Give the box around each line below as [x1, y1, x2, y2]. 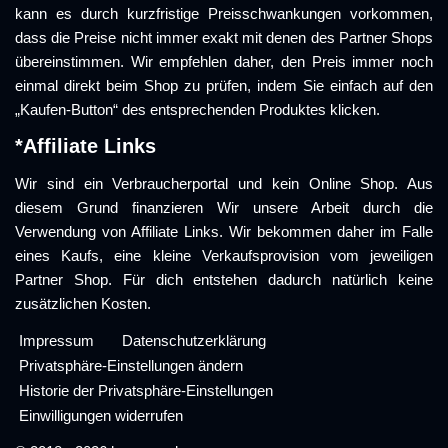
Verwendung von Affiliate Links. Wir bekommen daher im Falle [15, 223, 433, 240]
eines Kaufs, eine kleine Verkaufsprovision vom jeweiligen [15, 247, 433, 264]
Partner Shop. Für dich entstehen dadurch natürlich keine [15, 271, 433, 288]
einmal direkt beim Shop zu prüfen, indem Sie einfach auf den [15, 77, 433, 94]
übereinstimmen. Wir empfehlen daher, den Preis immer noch [15, 53, 433, 70]
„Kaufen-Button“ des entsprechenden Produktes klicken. [15, 101, 380, 118]
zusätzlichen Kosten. [15, 295, 151, 312]
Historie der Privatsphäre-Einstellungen [19, 382, 273, 399]
